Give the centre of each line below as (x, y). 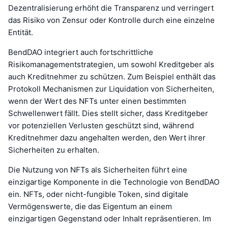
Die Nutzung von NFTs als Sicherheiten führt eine (98, 169)
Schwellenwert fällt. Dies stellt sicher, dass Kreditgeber (108, 113)
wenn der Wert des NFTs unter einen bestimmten (97, 101)
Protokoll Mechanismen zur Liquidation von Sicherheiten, (111, 89)
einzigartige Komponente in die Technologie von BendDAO (114, 182)
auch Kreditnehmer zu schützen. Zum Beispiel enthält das (112, 76)
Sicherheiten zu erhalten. (54, 150)
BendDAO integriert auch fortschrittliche (81, 52)
